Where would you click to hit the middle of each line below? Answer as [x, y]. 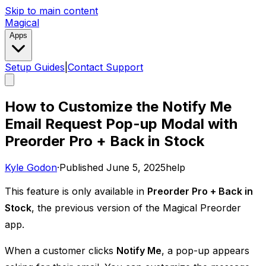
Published [81, 167]
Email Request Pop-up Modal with [121, 123]
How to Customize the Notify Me [118, 106]
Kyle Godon [31, 167]
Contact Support [105, 67]
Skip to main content [51, 11]
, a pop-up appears [205, 250]
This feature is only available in [76, 191]
